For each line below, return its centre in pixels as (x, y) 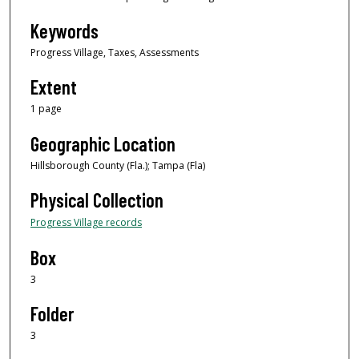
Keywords (65, 30)
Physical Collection (97, 200)
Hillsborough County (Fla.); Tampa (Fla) (118, 165)
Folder (52, 313)
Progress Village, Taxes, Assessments (115, 52)
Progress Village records (86, 223)
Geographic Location (103, 143)
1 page (46, 109)
